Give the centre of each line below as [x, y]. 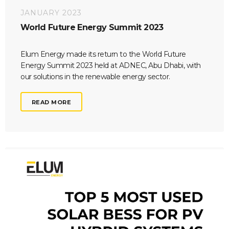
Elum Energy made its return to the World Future [103, 54]
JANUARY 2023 [51, 13]
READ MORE [52, 102]
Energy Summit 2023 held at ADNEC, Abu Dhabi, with [111, 65]
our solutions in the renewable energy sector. [95, 76]
